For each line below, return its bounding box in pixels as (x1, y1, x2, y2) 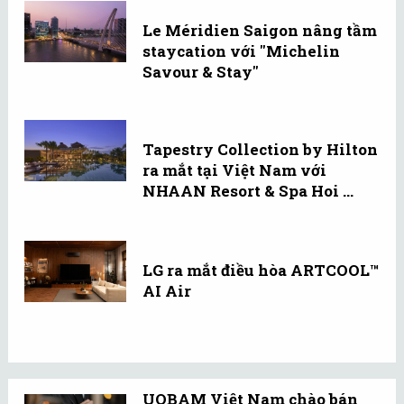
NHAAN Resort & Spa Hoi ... (142, 180, 353, 202)
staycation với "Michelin (142, 41, 340, 62)
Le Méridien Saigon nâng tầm (142, 20, 377, 41)
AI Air (142, 280, 191, 302)
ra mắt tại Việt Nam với (142, 160, 326, 181)
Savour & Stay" (142, 61, 259, 83)
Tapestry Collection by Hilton (142, 139, 378, 161)
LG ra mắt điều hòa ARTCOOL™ (142, 260, 379, 281)
